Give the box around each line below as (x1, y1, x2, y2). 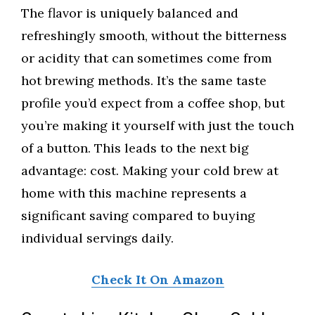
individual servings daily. (21, 230, 174, 247)
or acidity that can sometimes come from (21, 50, 272, 67)
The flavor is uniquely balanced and (21, 5, 238, 22)
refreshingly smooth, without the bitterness (21, 27, 287, 44)
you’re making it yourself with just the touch (21, 117, 294, 134)
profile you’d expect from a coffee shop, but (21, 95, 285, 112)
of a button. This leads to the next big (21, 140, 249, 157)
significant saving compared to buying (21, 207, 255, 224)
